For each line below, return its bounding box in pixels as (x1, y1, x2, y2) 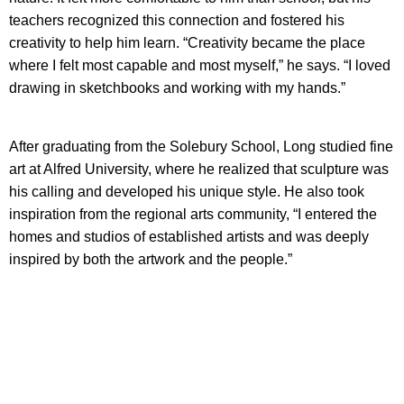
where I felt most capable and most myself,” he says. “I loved (9, 58, 390, 74)
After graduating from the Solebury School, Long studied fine (9, 139, 393, 155)
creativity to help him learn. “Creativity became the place (9, 35, 365, 51)
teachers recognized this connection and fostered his (9, 13, 344, 29)
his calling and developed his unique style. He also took (9, 184, 364, 200)
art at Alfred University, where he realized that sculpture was (9, 161, 389, 178)
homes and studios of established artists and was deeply (9, 229, 369, 245)
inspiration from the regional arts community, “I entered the (9, 207, 377, 223)
